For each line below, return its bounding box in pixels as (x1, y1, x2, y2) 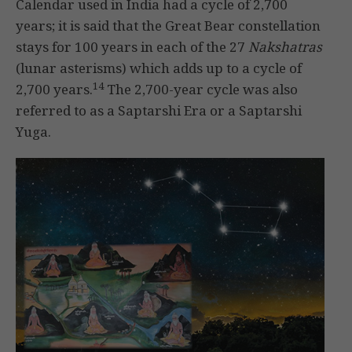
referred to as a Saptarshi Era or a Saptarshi (16, 101, 302, 120)
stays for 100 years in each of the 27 (16, 38, 248, 57)
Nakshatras (248, 38, 322, 57)
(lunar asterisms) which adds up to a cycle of (16, 59, 302, 78)
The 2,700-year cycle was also (104, 80, 298, 99)
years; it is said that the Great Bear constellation (16, 16, 321, 35)
